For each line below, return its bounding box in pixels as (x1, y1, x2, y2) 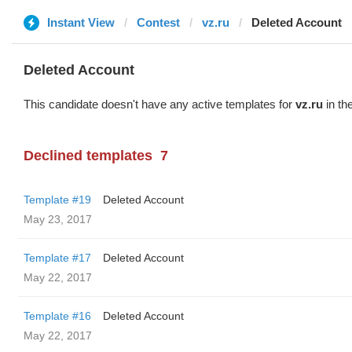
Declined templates (24, 148, 152, 163)
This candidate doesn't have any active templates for (24, 97, 295, 111)
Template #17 (24, 251, 91, 264)
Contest (137, 16, 180, 29)
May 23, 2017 (24, 213, 92, 225)
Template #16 (24, 310, 91, 322)
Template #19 (24, 193, 91, 206)
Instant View (47, 16, 115, 29)
